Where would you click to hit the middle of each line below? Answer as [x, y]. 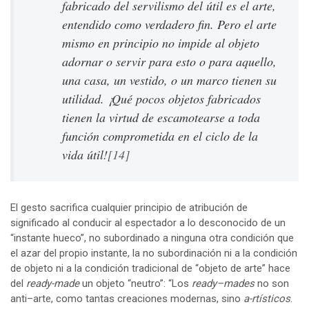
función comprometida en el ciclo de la [160, 136]
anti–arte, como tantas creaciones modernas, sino [127, 298]
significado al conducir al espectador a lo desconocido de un [148, 222]
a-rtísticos [267, 298]
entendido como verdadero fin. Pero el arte [169, 24]
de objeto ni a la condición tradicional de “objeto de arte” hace [150, 268]
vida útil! [85, 154]
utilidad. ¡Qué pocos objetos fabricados [161, 98]
